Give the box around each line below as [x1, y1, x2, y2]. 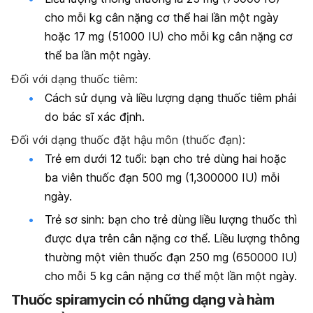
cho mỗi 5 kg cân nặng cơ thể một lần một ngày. [45, 269, 297, 284]
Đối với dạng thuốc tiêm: [11, 71, 138, 86]
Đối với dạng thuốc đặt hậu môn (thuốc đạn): [11, 133, 245, 147]
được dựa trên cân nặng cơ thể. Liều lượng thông [45, 231, 300, 246]
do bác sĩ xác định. [45, 109, 145, 124]
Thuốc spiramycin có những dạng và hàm [11, 291, 275, 308]
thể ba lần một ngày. [45, 48, 151, 63]
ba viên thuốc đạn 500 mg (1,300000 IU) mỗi [45, 170, 279, 184]
